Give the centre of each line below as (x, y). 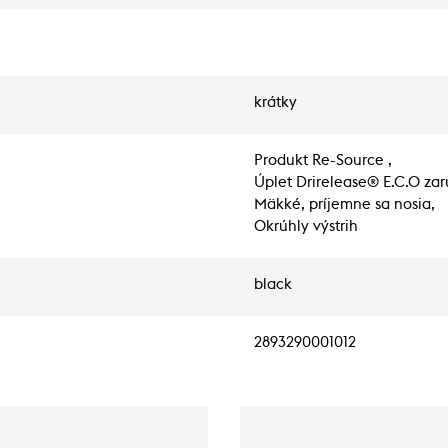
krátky (275, 102)
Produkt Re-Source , (323, 160)
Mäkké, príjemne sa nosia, (344, 204)
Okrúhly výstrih (306, 226)
